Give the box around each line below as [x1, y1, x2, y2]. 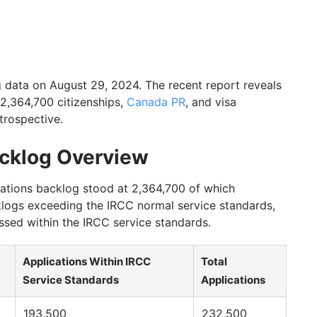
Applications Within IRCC [23, 255, 151, 269]
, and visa [185, 95, 236, 110]
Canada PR [127, 95, 185, 110]
